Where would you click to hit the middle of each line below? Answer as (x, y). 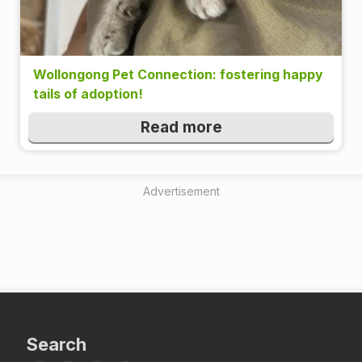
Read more (181, 127)
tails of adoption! (88, 93)
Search (57, 344)
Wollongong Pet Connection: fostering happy (178, 74)
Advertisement (181, 191)
